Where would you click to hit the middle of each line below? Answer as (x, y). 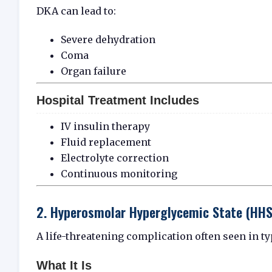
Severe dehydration (108, 39)
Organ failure (93, 71)
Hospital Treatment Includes (118, 100)
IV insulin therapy (105, 126)
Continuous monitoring (119, 173)
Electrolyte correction (115, 158)
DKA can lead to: (76, 11)
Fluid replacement (106, 142)
